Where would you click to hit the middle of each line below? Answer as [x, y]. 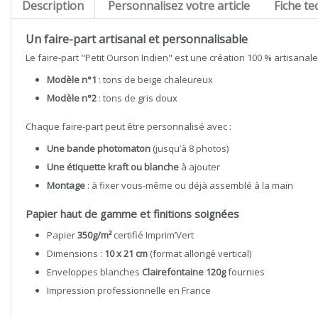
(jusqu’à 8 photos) [190, 148]
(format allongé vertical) [199, 253]
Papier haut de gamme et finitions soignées [132, 214]
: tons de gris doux [137, 98]
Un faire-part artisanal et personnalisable [137, 39]
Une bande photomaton [99, 148]
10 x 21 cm [126, 253]
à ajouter [199, 167]
